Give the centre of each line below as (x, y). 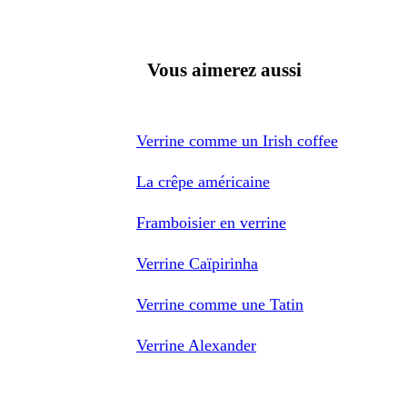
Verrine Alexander (196, 345)
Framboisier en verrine (211, 222)
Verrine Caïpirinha (197, 263)
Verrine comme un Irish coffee (237, 140)
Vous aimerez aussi (224, 69)
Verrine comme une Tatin (220, 304)
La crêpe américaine (203, 181)
